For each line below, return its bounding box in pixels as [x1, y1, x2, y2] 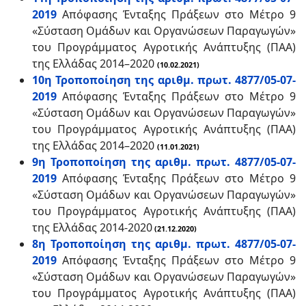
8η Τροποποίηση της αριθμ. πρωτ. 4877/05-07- [32, 236, 296, 251]
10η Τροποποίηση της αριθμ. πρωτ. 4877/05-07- [32, 72, 296, 87]
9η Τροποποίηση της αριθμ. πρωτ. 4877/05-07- [32, 154, 296, 169]
